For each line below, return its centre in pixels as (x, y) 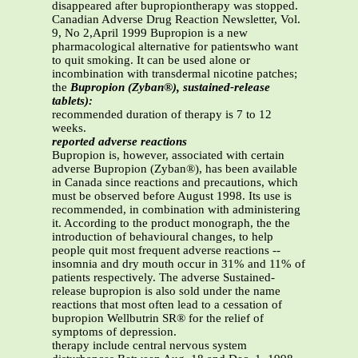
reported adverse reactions (119, 142)
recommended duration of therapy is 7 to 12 (162, 115)
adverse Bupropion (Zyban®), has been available (175, 169)
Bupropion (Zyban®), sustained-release (170, 88)
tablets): (72, 101)
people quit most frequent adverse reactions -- (166, 251)
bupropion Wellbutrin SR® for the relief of (158, 318)
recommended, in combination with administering (176, 210)
